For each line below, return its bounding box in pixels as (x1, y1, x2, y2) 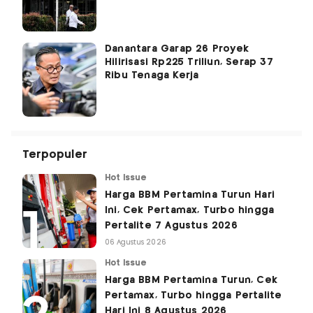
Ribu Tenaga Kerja (105, 71, 199, 81)
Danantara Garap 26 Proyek (105, 44, 249, 54)
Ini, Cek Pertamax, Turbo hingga (105, 205, 275, 216)
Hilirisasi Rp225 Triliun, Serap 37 (105, 57, 273, 68)
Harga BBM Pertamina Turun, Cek (105, 275, 277, 286)
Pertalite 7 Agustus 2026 (105, 221, 238, 231)
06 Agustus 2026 (105, 239, 166, 247)
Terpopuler (22, 150, 87, 161)
